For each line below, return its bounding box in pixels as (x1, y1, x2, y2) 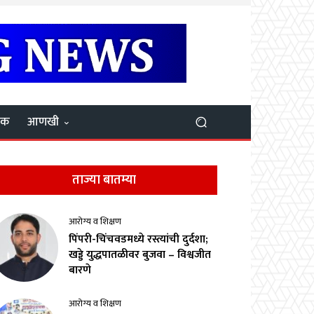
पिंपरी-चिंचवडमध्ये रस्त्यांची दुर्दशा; (69, 230, 209, 250)
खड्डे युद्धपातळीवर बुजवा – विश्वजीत (69, 245, 212, 265)
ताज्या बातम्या (71, 170, 136, 191)
